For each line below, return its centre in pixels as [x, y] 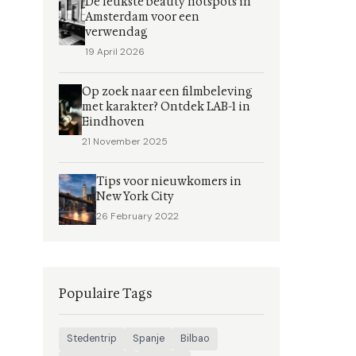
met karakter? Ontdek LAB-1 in [166, 107]
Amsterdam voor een [142, 17]
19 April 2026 [114, 52]
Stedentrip [92, 339]
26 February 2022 [138, 216]
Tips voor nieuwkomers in [169, 182]
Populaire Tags [106, 294]
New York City [135, 197]
